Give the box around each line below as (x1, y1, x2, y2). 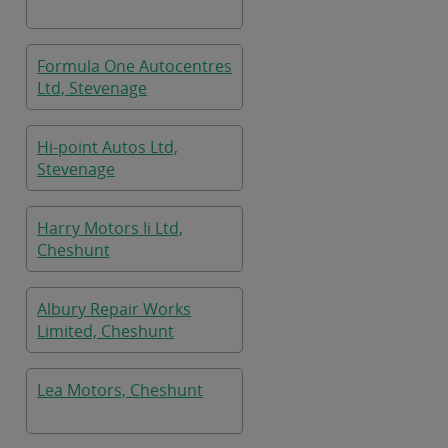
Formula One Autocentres (37, 55, 232, 77)
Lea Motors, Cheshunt (37, 379, 203, 401)
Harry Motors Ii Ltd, (37, 217, 183, 239)
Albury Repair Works (37, 298, 191, 320)
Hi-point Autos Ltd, (37, 136, 178, 158)
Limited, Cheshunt (37, 320, 174, 342)
